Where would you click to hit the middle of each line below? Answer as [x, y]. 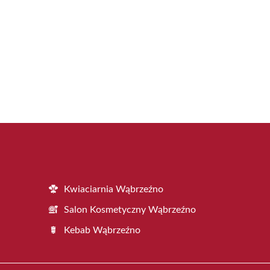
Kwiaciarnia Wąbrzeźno [114, 189]
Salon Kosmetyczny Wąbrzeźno [130, 209]
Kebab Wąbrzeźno [102, 230]
